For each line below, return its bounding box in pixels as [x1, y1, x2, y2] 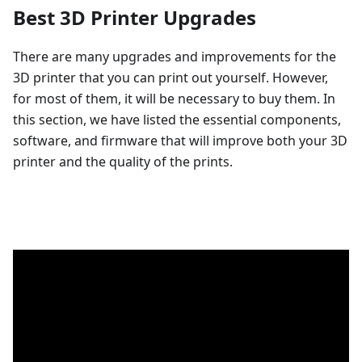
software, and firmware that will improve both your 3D [13, 132, 347, 150]
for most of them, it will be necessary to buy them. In [13, 90, 335, 108]
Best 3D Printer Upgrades [13, 4, 256, 32]
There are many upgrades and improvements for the [13, 48, 336, 66]
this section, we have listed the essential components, [13, 111, 341, 129]
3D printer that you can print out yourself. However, [13, 69, 328, 87]
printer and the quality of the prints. [13, 153, 233, 171]
